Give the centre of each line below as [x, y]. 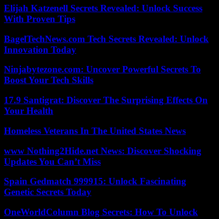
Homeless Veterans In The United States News [95, 131]
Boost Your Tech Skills [49, 80]
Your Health [29, 111]
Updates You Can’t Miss [52, 161]
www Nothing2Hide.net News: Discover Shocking [103, 151]
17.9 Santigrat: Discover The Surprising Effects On [106, 100]
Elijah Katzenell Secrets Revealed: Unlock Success [103, 8]
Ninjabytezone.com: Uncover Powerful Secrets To [102, 69]
